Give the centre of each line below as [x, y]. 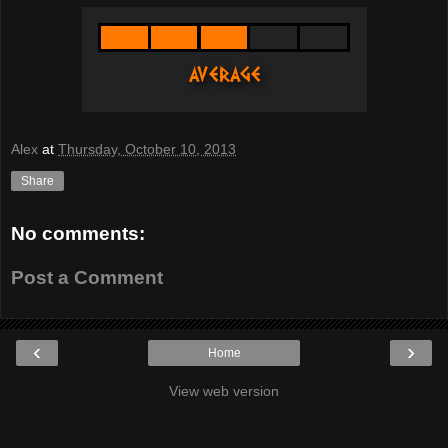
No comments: [78, 234]
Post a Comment [87, 277]
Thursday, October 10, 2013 [147, 149]
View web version [224, 391]
